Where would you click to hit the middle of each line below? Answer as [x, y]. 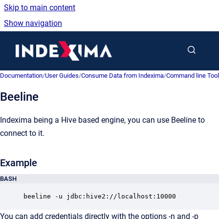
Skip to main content [40, 8]
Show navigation [33, 23]
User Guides [62, 76]
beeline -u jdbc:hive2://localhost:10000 [100, 196]
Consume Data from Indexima [122, 76]
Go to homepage [140, 44]
